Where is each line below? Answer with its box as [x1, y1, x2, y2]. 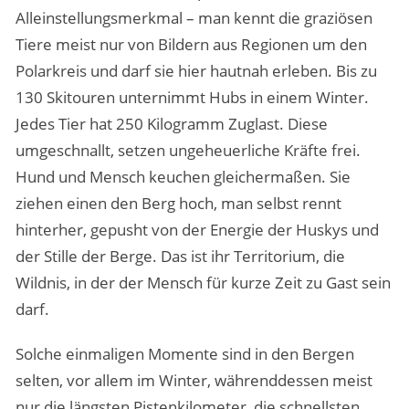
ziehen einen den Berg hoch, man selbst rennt [15, 193, 341, 215]
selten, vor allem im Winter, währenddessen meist [15, 370, 372, 392]
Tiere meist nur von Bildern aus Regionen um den [15, 34, 367, 56]
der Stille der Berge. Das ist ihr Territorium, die [15, 246, 345, 267]
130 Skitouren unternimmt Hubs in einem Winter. [15, 87, 369, 109]
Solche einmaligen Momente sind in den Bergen [15, 343, 354, 365]
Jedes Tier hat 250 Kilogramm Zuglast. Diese [15, 113, 328, 135]
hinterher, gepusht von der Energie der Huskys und [15, 219, 379, 241]
